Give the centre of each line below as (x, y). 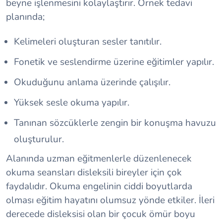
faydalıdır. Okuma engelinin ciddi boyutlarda (99, 186)
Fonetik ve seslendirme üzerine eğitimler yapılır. (114, 62)
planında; (25, 17)
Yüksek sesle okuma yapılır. (72, 102)
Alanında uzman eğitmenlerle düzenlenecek (99, 158)
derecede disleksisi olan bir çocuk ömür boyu (101, 214)
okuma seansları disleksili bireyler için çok (94, 172)
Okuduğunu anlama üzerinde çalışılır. (92, 82)
